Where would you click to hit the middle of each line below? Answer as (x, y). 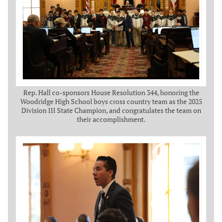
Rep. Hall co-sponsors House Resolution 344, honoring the (111, 92)
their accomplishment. (111, 119)
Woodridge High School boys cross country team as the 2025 (111, 101)
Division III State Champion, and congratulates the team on (111, 110)
